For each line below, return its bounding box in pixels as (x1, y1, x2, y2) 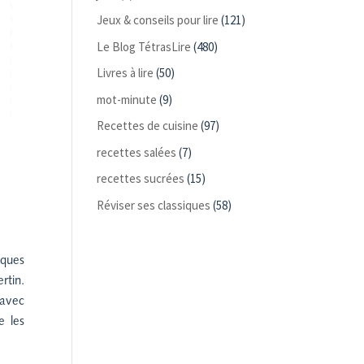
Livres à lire (97, 65, 154, 80)
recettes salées (97, 144, 177, 160)
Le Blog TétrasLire (97, 38, 192, 54)
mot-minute (97, 91, 158, 107)
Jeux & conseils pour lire (97, 12, 219, 28)
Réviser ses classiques (97, 197, 211, 213)
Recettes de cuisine (97, 118, 199, 133)
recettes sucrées (97, 171, 185, 186)
